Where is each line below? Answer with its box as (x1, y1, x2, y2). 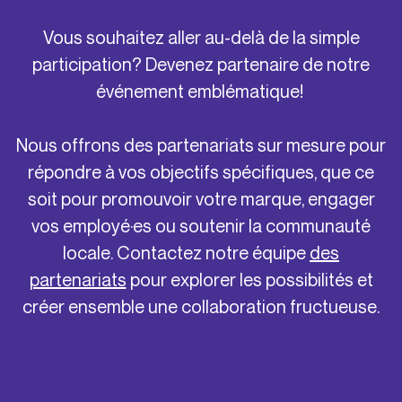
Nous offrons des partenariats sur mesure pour (16, 133, 386, 156)
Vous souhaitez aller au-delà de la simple (42, 25, 360, 48)
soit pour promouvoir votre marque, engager (27, 187, 375, 210)
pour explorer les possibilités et (126, 267, 373, 291)
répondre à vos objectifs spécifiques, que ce (28, 160, 374, 183)
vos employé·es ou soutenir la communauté (31, 214, 371, 237)
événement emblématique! (95, 79, 307, 102)
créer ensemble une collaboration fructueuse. (22, 294, 380, 318)
